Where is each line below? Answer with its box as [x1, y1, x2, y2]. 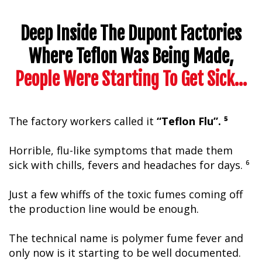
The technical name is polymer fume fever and [9, 230, 243, 245]
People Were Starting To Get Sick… [15, 68, 247, 90]
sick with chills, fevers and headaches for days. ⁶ [9, 157, 250, 172]
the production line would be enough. [9, 201, 199, 216]
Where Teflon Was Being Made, [29, 45, 233, 67]
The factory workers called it [9, 113, 157, 128]
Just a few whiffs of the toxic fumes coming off [9, 187, 243, 201]
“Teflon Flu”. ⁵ [157, 113, 228, 128]
